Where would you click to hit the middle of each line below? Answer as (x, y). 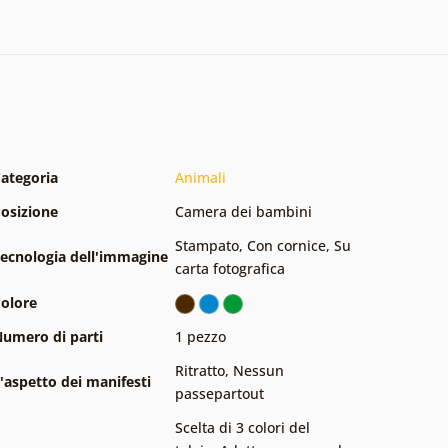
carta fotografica (230, 268)
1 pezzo (200, 336)
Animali (200, 177)
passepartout (219, 393)
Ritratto (200, 370)
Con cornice (286, 245)
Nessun (258, 370)
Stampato (207, 245)
